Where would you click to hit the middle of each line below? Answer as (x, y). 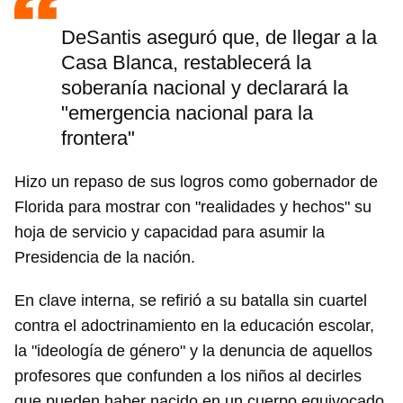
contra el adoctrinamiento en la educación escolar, (194, 326)
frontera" (98, 139)
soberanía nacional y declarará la (205, 88)
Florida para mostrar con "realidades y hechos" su (193, 207)
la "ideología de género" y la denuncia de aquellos (193, 351)
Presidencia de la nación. (105, 258)
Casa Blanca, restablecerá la (186, 63)
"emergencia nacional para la (187, 113)
